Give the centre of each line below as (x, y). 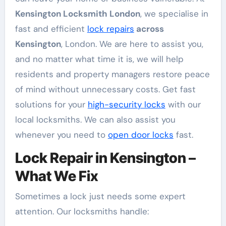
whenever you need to (61, 135)
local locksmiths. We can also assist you (95, 120)
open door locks (140, 135)
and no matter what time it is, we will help (99, 59)
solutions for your (51, 105)
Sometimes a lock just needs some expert (100, 196)
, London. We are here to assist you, (132, 44)
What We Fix (56, 176)
